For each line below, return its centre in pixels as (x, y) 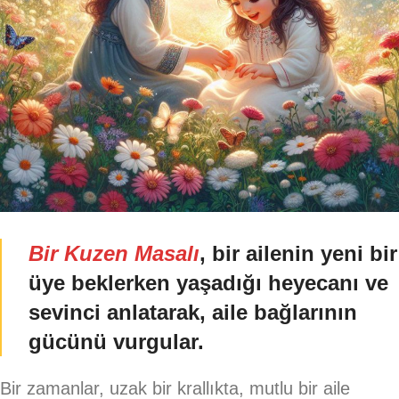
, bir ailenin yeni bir (298, 253)
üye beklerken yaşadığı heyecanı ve (208, 283)
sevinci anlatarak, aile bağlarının (193, 312)
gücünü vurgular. (116, 342)
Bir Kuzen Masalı (114, 253)
